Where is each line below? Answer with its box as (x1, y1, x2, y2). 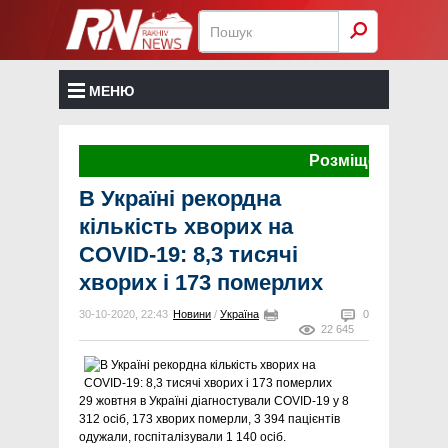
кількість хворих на (79, 214, 293, 239)
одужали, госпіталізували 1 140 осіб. (79, 430, 286, 444)
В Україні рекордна (79, 186, 281, 211)
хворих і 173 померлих (79, 270, 323, 295)
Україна (220, 308, 259, 320)
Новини (173, 308, 211, 320)
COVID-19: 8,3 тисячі (79, 242, 298, 267)
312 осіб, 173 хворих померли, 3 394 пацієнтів (79, 412, 340, 426)
